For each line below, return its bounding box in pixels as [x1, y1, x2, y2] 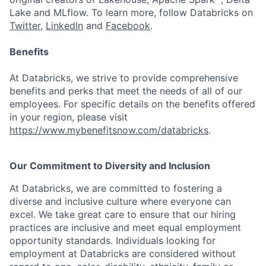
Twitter [9, 20, 40, 31]
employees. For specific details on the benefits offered [9, 98, 255, 110]
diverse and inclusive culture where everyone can [9, 195, 231, 207]
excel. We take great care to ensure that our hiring [9, 208, 236, 220]
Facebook [106, 20, 150, 31]
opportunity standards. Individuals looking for [9, 235, 216, 246]
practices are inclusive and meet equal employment [9, 221, 241, 233]
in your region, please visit [9, 111, 128, 123]
